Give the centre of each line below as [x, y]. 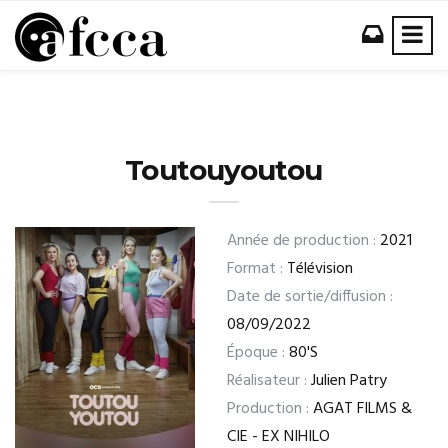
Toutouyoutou [224, 170]
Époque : [256, 353]
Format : [255, 269]
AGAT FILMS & [360, 409]
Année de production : [301, 241]
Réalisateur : [267, 381]
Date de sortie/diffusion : [310, 297]
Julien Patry [347, 381]
